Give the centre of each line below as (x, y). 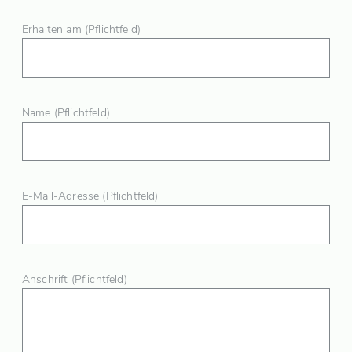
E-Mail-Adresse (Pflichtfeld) (90, 196)
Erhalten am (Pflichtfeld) (81, 30)
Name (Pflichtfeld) (66, 113)
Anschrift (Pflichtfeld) (75, 280)
